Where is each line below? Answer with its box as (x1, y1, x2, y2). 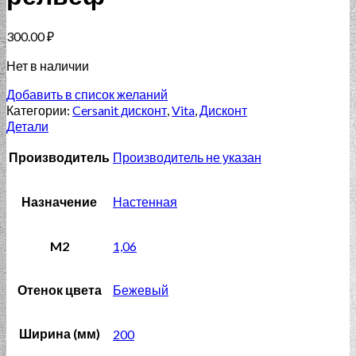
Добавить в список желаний (6, 87, 168, 103)
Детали (6, 118, 48, 134)
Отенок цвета (17, 282, 102, 298)
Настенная (113, 194, 177, 210)
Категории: (6, 103, 72, 118)
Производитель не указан (113, 149, 261, 165)
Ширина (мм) (18, 326, 100, 342)
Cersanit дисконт (72, 103, 167, 118)
